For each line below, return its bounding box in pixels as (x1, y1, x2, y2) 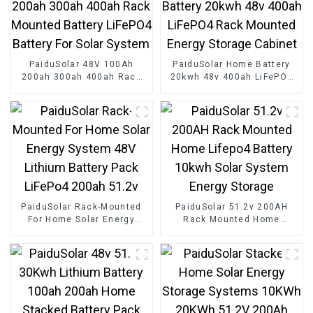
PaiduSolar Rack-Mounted (21, 202, 142, 212)
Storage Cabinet (194, 97, 270, 108)
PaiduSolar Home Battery (173, 59, 291, 70)
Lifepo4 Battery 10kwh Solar (166, 227, 298, 238)
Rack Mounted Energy (180, 85, 283, 95)
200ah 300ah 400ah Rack (21, 72, 141, 82)
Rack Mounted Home (183, 214, 280, 225)
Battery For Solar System (22, 97, 140, 108)
